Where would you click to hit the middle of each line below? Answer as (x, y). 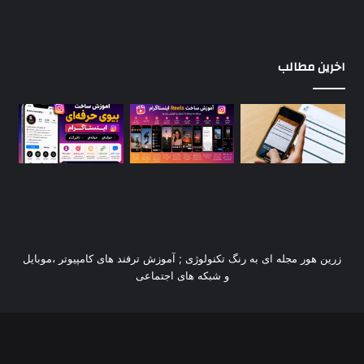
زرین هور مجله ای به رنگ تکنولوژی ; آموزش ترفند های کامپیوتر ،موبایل (182, 259)
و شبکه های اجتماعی (182, 276)
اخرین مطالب (311, 67)
